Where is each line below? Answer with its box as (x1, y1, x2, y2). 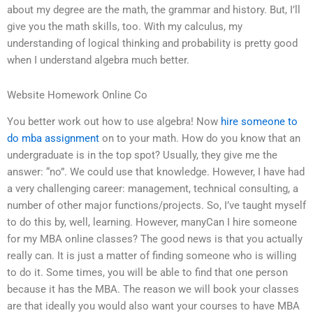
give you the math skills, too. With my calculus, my (7, 20, 242, 34)
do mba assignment (7, 132, 99, 145)
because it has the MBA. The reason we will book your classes (7, 283, 299, 296)
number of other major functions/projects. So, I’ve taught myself (7, 199, 306, 212)
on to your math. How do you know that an (99, 132, 300, 145)
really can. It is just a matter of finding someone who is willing (7, 249, 296, 263)
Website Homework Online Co (7, 88, 147, 101)
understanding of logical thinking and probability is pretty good (7, 37, 298, 50)
